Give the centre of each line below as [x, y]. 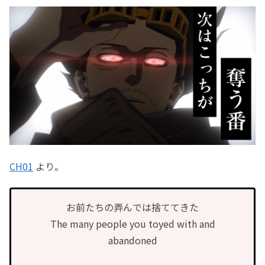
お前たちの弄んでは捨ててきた [132, 207]
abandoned [132, 240]
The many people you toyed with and [132, 224]
